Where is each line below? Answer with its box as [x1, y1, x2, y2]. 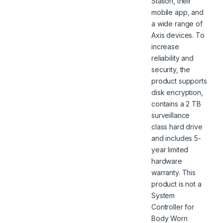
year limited [151, 145, 189, 154]
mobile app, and [151, 7, 204, 16]
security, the [151, 65, 191, 74]
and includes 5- [151, 133, 201, 142]
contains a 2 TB [151, 99, 201, 108]
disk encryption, [151, 88, 203, 97]
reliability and [151, 53, 194, 62]
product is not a [151, 179, 202, 188]
